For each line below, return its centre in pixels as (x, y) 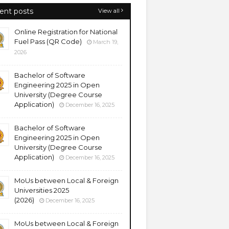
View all (109, 11)
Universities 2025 (42, 190)
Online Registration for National (66, 32)
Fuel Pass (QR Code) (48, 41)
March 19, (106, 42)
